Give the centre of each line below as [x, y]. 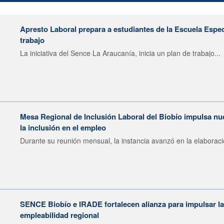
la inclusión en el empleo [63, 127]
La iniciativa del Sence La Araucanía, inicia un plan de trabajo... [120, 53]
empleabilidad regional [59, 215]
